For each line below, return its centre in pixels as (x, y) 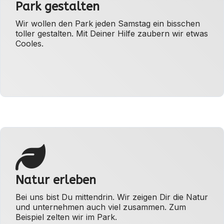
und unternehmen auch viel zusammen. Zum (101, 207)
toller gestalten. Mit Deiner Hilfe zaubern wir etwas (112, 34)
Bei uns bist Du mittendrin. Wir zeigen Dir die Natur (112, 197)
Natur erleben (56, 180)
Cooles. (29, 44)
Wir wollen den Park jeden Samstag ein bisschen (108, 24)
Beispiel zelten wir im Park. (66, 217)
